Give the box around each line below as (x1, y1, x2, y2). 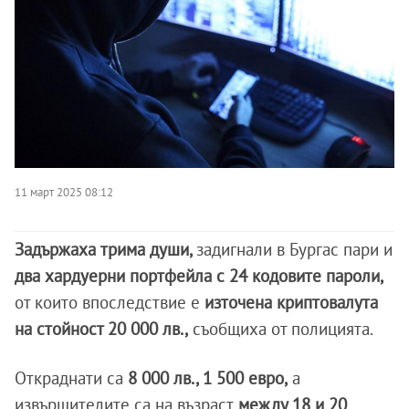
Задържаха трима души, (15, 238, 196, 261)
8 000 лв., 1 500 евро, (123, 367, 288, 390)
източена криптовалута (200, 291, 378, 314)
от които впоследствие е (15, 291, 200, 314)
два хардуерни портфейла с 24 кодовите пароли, (15, 265, 383, 288)
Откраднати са (15, 367, 123, 390)
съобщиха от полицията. (188, 318, 373, 341)
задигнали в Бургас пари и (196, 238, 393, 261)
